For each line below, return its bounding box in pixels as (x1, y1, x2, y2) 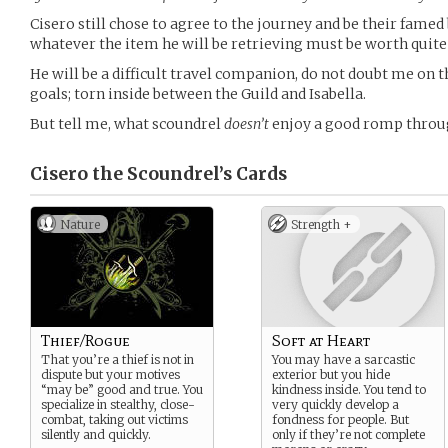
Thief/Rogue (41, 331, 130, 350)
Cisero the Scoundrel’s (30, 163, 232, 185)
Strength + (291, 217, 352, 232)
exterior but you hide (272, 367, 390, 382)
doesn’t (224, 115, 269, 133)
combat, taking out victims (41, 412, 188, 427)
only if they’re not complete (272, 427, 425, 442)
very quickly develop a (272, 397, 399, 412)
